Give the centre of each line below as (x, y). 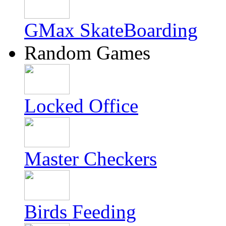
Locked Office (81, 106)
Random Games (87, 53)
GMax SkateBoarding (111, 30)
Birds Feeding (80, 212)
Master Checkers (91, 159)
